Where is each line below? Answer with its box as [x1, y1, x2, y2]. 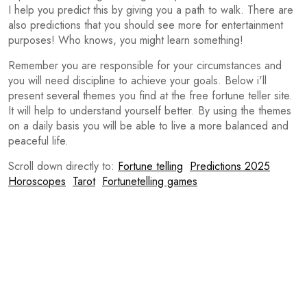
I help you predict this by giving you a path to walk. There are [8, 2, 293, 18]
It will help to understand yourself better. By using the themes [8, 103, 291, 119]
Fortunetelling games [102, 173, 197, 189]
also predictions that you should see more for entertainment [8, 17, 283, 33]
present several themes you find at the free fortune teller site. [8, 88, 293, 103]
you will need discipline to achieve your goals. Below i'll [8, 73, 267, 88]
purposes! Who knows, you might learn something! [8, 32, 243, 48]
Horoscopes [8, 173, 66, 189]
